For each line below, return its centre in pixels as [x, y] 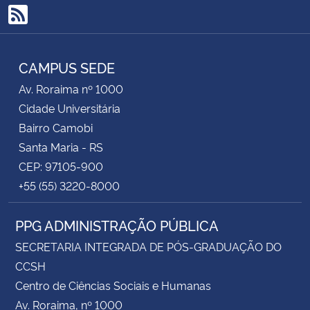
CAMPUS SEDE [67, 67]
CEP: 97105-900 [61, 166]
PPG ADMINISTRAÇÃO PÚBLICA [117, 225]
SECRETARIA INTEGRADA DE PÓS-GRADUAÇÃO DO [148, 246]
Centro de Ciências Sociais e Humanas [113, 285]
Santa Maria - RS [61, 146]
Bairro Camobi [56, 127]
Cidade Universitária [70, 108]
